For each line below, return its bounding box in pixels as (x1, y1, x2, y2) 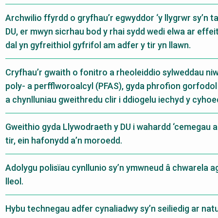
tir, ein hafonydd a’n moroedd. (5, 135, 122, 145)
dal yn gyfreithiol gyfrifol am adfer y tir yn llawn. (5, 39, 191, 50)
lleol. (5, 176, 23, 186)
